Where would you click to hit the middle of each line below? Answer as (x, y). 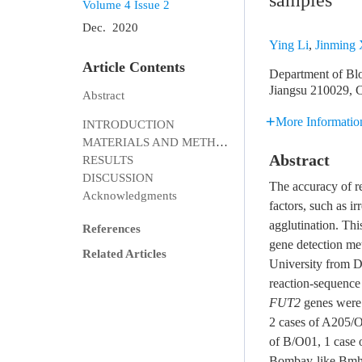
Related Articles (124, 253)
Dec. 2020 (110, 27)
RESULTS (108, 160)
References (112, 228)
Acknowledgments (130, 195)
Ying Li (289, 45)
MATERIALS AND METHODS (222, 142)
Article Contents (134, 67)
